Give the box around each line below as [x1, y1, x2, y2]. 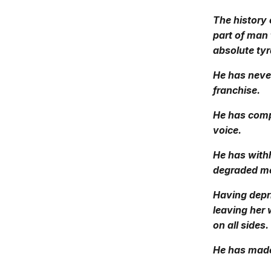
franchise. [213, 84, 260, 96]
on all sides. [213, 219, 269, 231]
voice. [213, 124, 241, 136]
